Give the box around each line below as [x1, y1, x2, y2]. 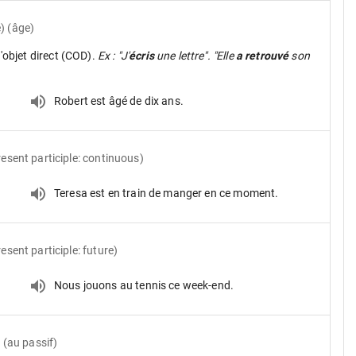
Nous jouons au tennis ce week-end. [54, 278, 234, 292]
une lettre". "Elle [153, 49, 236, 62]
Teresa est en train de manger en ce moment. [54, 186, 279, 199]
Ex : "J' [97, 49, 130, 62]
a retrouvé [235, 49, 289, 62]
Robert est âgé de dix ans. [54, 94, 184, 107]
